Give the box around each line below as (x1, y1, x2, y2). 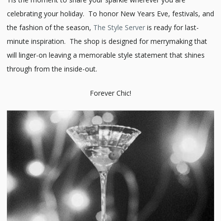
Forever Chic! (90, 88, 131, 98)
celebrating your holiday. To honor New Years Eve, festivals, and (7, 9, 214, 19)
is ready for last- (147, 23, 199, 33)
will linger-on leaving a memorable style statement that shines (7, 50, 205, 60)
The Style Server (93, 23, 147, 33)
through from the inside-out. (7, 64, 97, 74)
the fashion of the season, (7, 23, 93, 33)
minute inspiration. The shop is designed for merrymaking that (7, 37, 207, 46)
